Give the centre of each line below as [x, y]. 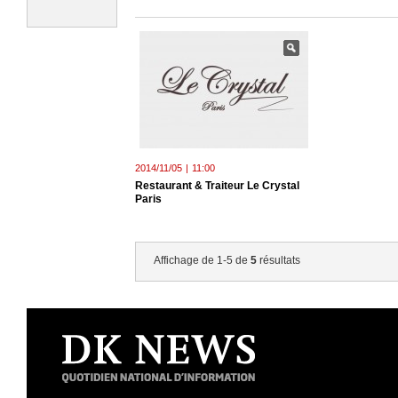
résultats [279, 260]
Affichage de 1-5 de [202, 260]
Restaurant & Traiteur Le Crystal [217, 186]
